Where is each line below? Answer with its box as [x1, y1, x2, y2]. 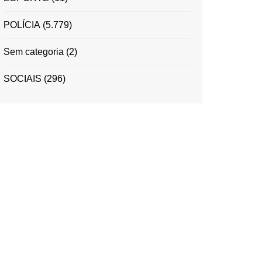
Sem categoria [4, 47, 64, 57]
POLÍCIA [4, 20, 40, 30]
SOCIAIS [4, 74, 42, 84]
